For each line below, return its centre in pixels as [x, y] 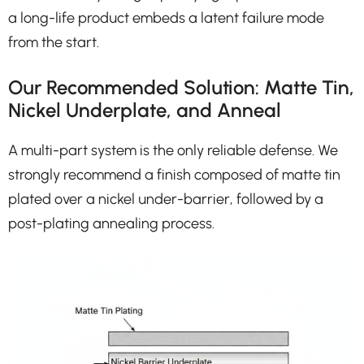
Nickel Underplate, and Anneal [145, 110]
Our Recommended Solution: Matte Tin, [181, 87]
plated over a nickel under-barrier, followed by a [166, 199]
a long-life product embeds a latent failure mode [166, 17]
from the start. [54, 42]
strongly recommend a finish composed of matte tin [174, 174]
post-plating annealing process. [111, 223]
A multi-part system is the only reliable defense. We [173, 150]
